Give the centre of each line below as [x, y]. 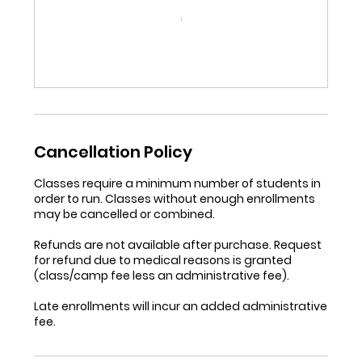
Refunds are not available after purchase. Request [178, 244]
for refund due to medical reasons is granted [163, 260]
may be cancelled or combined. [125, 214]
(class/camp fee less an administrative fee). [162, 275]
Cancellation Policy [114, 152]
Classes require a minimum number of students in [178, 183]
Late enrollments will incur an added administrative [181, 306]
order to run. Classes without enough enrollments [175, 198]
